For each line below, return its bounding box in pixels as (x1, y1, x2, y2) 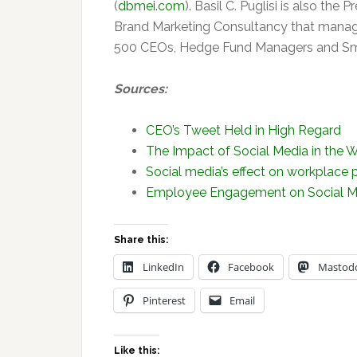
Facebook (228, 260, 274, 274)
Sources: (114, 81, 167, 96)
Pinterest (143, 293, 186, 308)
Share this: (114, 234, 168, 245)
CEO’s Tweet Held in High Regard (146, 123, 341, 138)
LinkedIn (143, 260, 184, 274)
